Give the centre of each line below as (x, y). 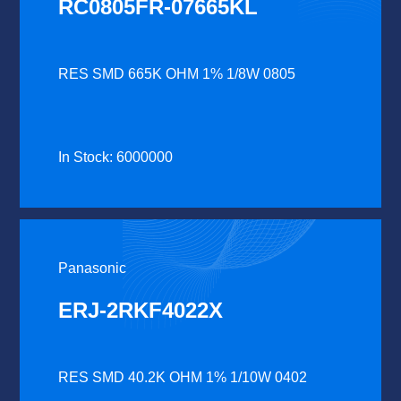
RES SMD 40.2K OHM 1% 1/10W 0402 (183, 377)
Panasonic (93, 268)
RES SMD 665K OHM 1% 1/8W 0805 (177, 73)
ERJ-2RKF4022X (141, 310)
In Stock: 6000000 (116, 157)
